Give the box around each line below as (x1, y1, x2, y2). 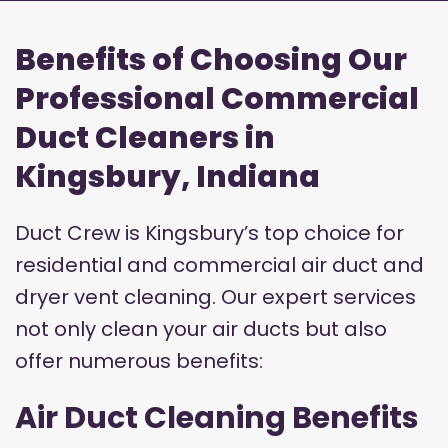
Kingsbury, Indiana (15, 156, 320, 199)
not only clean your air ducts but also (15, 315, 387, 344)
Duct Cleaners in (15, 117, 275, 160)
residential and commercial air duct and (15, 251, 424, 280)
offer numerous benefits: (15, 347, 263, 376)
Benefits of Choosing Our (15, 39, 407, 82)
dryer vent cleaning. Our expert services (15, 283, 416, 312)
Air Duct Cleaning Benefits (15, 397, 419, 440)
